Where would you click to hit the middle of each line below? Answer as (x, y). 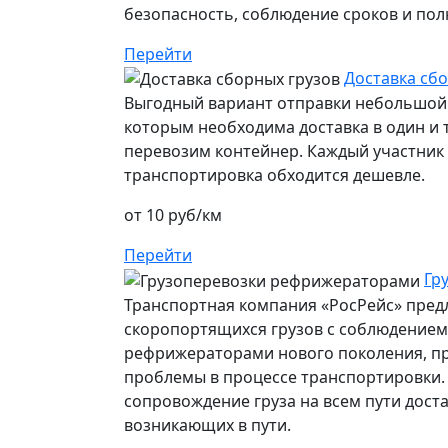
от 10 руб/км (173, 215)
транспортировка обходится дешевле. (274, 175)
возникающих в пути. (207, 425)
